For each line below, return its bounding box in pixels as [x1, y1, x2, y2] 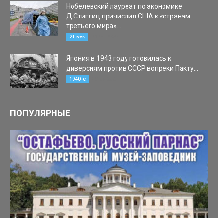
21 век [69, 33, 85, 40]
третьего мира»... [66, 22, 121, 30]
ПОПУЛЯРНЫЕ [10, 108, 70, 119]
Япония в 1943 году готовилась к [66, 54, 171, 63]
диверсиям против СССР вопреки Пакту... [66, 64, 198, 73]
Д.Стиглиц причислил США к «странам [66, 12, 190, 20]
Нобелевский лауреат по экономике [66, 2, 182, 11]
